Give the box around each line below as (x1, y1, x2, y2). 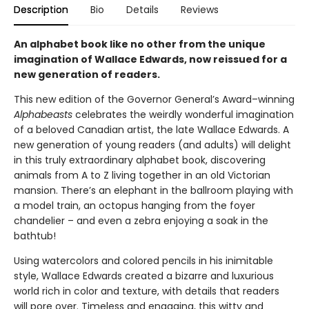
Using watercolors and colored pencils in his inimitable (14, 254, 273, 268)
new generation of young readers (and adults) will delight (14, 138, 291, 152)
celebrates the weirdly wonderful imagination (72, 108, 294, 121)
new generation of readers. (14, 68, 160, 81)
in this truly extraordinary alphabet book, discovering (14, 153, 266, 167)
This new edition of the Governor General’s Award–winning (14, 92, 295, 106)
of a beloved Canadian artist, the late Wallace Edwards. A (14, 123, 289, 137)
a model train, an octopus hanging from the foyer (14, 199, 255, 212)
